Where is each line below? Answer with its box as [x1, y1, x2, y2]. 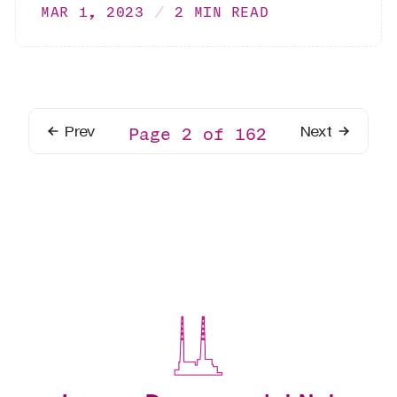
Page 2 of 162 [128, 123, 267, 144]
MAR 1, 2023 [41, 4, 144, 20]
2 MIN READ [175, 4, 269, 20]
